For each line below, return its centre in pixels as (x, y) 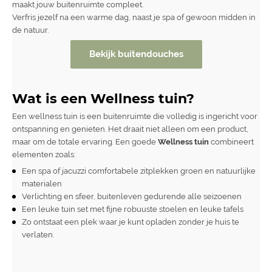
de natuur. (30, 30)
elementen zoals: (44, 154)
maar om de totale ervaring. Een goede (85, 141)
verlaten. (38, 234)
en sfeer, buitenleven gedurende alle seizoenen (153, 196)
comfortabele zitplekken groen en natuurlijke (171, 171)
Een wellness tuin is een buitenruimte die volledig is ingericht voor (135, 116)
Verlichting (43, 196)
